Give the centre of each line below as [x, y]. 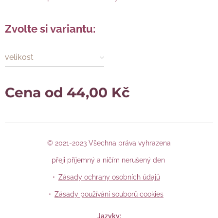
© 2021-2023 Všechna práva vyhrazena [109, 143]
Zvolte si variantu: [50, 28]
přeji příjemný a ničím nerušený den [109, 160]
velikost [19, 57]
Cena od [36, 92]
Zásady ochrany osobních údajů [109, 177]
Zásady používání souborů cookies [109, 194]
